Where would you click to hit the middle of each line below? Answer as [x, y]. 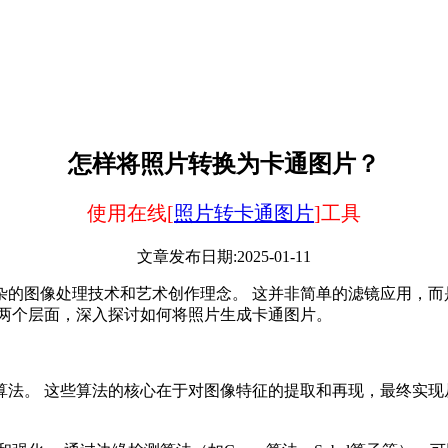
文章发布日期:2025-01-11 [224, 256]
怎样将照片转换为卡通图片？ [224, 163]
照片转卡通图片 [244, 212]
